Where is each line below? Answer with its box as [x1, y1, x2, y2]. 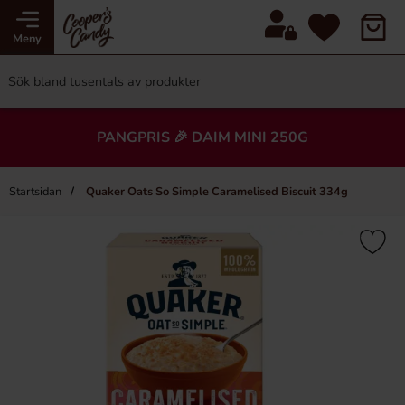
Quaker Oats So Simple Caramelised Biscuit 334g [83, 184, 348, 200]
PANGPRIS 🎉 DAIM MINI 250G [97, 127, 308, 147]
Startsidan [9, 184, 61, 200]
